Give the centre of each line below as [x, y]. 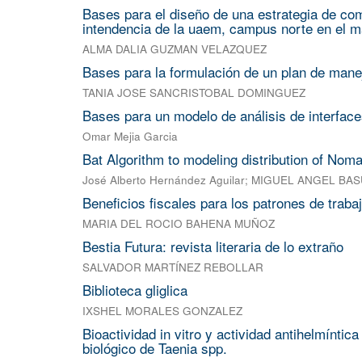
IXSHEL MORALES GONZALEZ [162, 311]
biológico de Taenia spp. [155, 348]
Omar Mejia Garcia [130, 137]
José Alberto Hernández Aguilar [164, 180]
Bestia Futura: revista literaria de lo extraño [213, 246]
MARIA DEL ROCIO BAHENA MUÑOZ [179, 224]
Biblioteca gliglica [135, 290]
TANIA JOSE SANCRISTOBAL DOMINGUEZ [194, 93]
